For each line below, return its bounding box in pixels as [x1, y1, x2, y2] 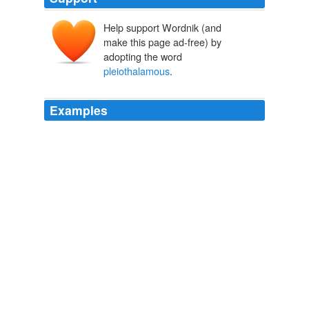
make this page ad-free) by [103, 34, 221, 50]
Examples [50, 101, 108, 119]
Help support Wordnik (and [103, 20, 221, 35]
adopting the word [103, 49, 182, 64]
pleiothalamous [103, 63, 170, 79]
